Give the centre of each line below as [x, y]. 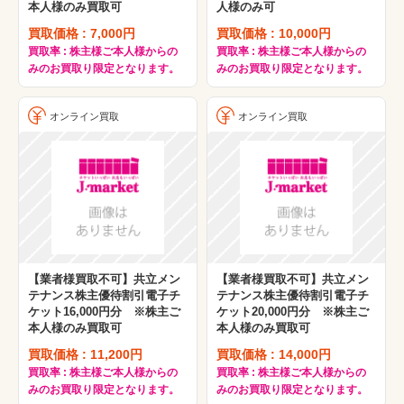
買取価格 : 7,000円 [82, 34]
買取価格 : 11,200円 [85, 354]
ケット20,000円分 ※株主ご [293, 311]
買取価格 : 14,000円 [274, 354]
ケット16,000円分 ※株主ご [104, 311]
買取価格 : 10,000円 [274, 34]
